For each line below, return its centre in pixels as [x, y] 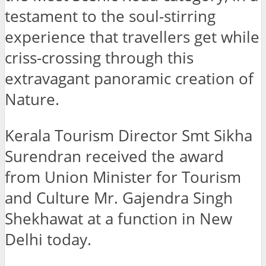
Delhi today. [48, 240]
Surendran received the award [114, 157]
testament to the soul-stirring [110, 17]
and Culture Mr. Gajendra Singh [119, 198]
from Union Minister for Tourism [123, 178]
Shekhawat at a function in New [118, 219]
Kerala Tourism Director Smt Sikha [129, 136]
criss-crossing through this [99, 58]
